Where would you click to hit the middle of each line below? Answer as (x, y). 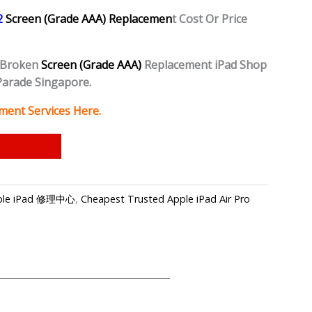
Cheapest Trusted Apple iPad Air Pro (165, 198)
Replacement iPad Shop (204, 65)
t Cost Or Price (210, 19)
